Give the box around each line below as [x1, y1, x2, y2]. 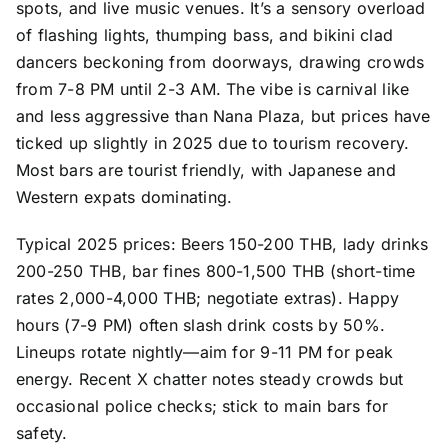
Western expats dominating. [15, 186, 233, 207]
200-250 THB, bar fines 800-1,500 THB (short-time [15, 260, 416, 281]
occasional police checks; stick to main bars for [15, 395, 389, 416]
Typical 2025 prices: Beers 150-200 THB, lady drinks [15, 233, 429, 254]
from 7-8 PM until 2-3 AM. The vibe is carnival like [15, 78, 410, 99]
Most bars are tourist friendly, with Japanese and [15, 159, 396, 180]
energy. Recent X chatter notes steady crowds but [15, 368, 404, 389]
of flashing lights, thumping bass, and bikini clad [15, 24, 393, 45]
